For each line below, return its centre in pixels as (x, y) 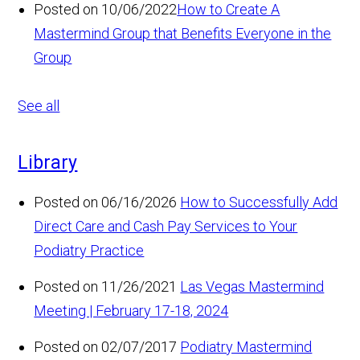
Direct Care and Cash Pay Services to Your (166, 227)
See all (39, 106)
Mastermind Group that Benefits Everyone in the (183, 34)
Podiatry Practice (89, 251)
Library (48, 163)
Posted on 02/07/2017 (106, 347)
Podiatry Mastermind (246, 347)
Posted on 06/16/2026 (106, 202)
